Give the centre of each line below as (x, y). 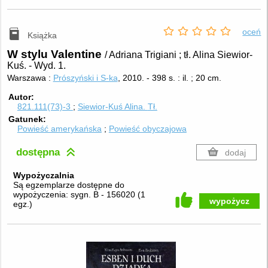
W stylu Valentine (56, 54)
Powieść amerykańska (59, 129)
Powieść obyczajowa (147, 129)
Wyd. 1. (50, 66)
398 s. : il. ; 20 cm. (186, 78)
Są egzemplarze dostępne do (68, 185)
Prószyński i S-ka (85, 78)
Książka (42, 35)
